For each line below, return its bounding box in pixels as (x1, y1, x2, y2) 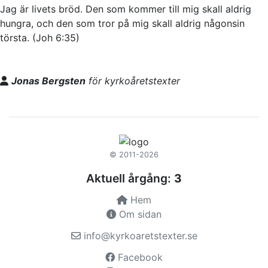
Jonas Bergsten (11, 74, 86, 87)
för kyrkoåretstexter (86, 74, 180, 87)
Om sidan (116, 208, 162, 221)
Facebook (115, 251, 163, 264)
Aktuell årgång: (86, 171, 171, 186)
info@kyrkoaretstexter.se (80, 230, 197, 242)
